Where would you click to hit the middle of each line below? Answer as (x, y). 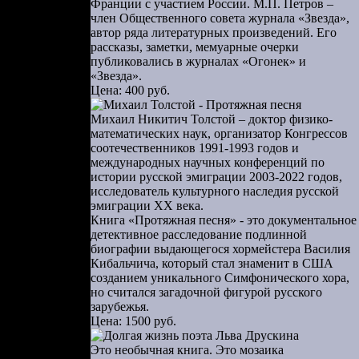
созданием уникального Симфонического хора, (220, 278)
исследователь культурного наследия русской (215, 191)
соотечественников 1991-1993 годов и (195, 148)
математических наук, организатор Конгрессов (219, 133)
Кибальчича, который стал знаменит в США (212, 263)
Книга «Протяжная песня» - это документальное (224, 220)
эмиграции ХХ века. (147, 206)
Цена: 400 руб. (130, 90)
